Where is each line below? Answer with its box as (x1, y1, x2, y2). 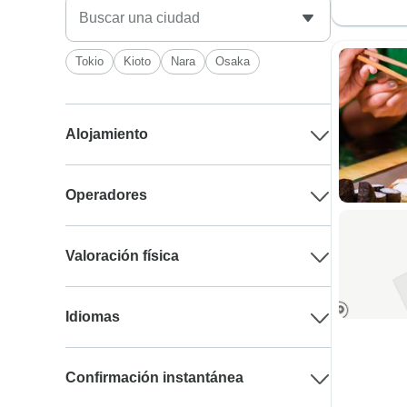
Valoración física (65, 248, 180, 263)
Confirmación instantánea (65, 370, 244, 385)
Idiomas (65, 309, 121, 324)
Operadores (65, 187, 148, 203)
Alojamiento (65, 126, 149, 142)
